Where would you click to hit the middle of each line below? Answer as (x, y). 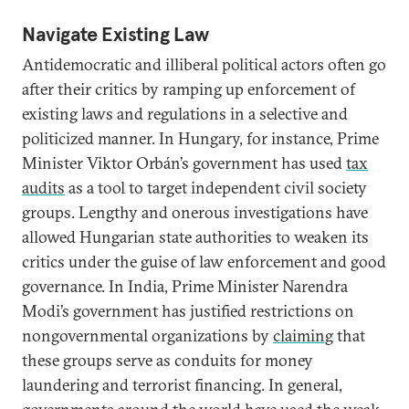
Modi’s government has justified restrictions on (188, 311)
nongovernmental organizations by (147, 336)
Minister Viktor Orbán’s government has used (184, 163)
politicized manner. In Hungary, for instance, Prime (200, 138)
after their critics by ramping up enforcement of (189, 89)
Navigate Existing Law (115, 34)
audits (43, 188)
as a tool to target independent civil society (216, 188)
